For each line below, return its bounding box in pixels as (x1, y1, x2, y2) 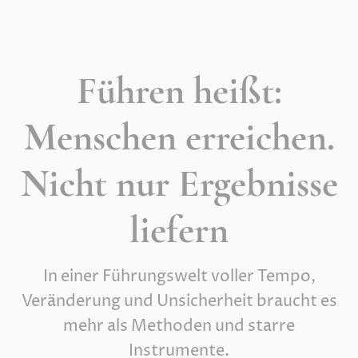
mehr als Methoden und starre (63, 316, 295, 337)
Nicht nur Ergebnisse (20, 161, 338, 207)
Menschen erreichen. (23, 114, 335, 161)
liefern (129, 207, 229, 253)
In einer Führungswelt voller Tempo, (42, 266, 316, 288)
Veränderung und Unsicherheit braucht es (21, 291, 337, 312)
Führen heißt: (76, 68, 282, 114)
